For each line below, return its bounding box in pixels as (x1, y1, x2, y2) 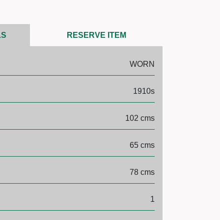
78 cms (129, 167, 155, 176)
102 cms (125, 113, 155, 122)
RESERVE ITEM (66, 30, 126, 39)
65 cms (129, 140, 155, 149)
